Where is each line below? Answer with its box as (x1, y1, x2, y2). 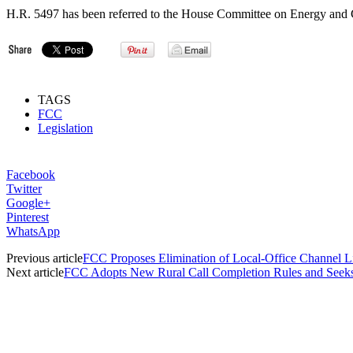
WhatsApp (6, 224, 60, 238)
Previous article (6, 251, 83, 265)
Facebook (6, 167, 55, 181)
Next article (6, 265, 64, 279)
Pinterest (6, 210, 49, 224)
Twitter (6, 181, 42, 195)
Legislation (38, 121, 93, 135)
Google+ (6, 195, 50, 210)
